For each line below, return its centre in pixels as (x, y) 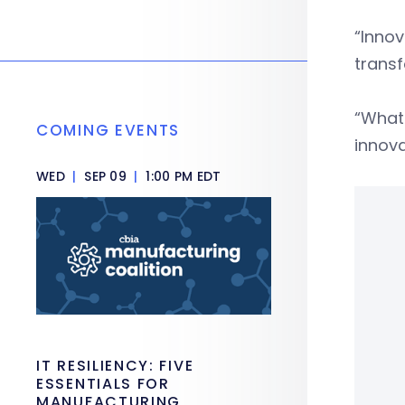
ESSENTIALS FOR (103, 384)
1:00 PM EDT (182, 176)
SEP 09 (105, 176)
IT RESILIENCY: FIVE (115, 366)
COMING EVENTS (108, 130)
